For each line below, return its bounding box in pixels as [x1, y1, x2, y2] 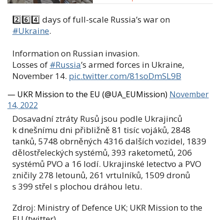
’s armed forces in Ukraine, [81, 58, 184, 70]
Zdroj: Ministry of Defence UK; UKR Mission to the [12, 201, 202, 213]
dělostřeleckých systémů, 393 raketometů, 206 [12, 146, 192, 158]
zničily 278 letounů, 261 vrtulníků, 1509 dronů [12, 169, 190, 181]
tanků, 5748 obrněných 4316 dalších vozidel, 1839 [12, 135, 206, 147]
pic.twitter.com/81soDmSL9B [69, 70, 181, 82]
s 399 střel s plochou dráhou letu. [12, 180, 142, 192]
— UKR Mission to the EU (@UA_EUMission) [7, 88, 169, 100]
